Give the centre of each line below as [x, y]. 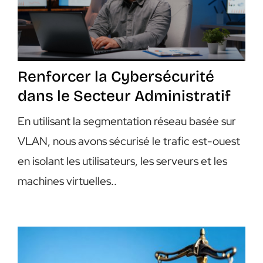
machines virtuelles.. [67, 181]
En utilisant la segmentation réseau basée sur [127, 122]
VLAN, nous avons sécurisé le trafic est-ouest [129, 141]
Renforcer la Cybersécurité [116, 77]
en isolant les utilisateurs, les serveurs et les [122, 161]
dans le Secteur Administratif [124, 96]
